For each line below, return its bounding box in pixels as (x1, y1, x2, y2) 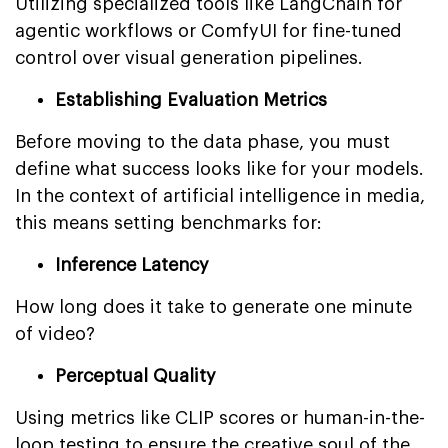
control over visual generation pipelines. (15, 48, 363, 67)
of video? (15, 324, 95, 343)
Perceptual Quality (55, 366, 216, 385)
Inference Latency (55, 255, 209, 274)
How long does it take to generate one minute (15, 297, 412, 316)
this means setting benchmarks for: (15, 213, 322, 232)
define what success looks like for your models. (15, 159, 424, 178)
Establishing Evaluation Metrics (55, 90, 327, 109)
